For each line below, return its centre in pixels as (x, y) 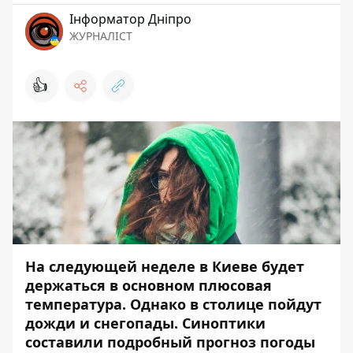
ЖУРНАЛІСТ (101, 35)
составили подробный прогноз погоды (170, 342)
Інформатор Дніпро (130, 19)
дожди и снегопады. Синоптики (145, 323)
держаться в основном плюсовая (149, 285)
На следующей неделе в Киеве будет (165, 266)
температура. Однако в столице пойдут (173, 304)
